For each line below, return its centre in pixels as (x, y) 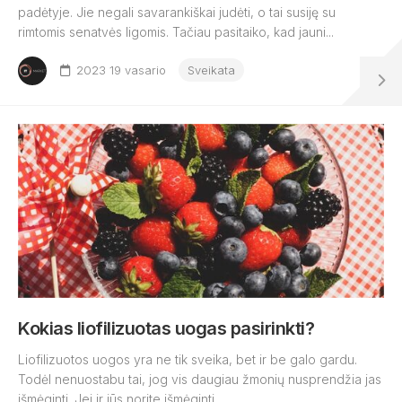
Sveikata (211, 70)
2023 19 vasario (121, 70)
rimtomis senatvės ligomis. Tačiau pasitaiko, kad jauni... (176, 32)
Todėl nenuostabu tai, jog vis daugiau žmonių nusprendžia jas (200, 379)
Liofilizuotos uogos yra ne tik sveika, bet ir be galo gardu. (188, 359)
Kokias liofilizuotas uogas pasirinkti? (166, 328)
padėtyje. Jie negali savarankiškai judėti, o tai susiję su (177, 12)
